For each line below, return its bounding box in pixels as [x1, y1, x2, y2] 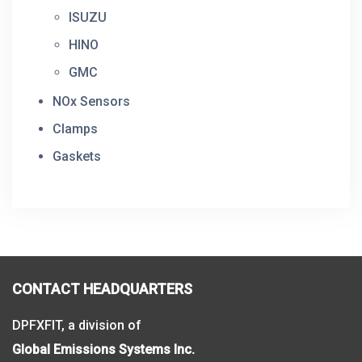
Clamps [53, 120, 98, 137]
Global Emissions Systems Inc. [12, 341, 195, 357]
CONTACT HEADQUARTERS [12, 280, 192, 297]
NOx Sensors [53, 93, 130, 109]
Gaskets [53, 148, 101, 164]
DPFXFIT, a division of [12, 317, 141, 333]
